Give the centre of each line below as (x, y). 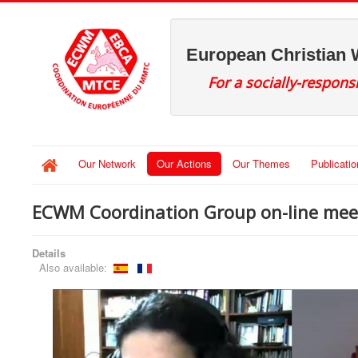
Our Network (107, 163)
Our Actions (184, 163)
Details (49, 253)
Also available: (76, 267)
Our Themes (261, 163)
